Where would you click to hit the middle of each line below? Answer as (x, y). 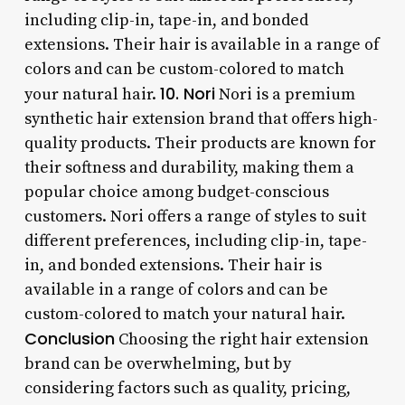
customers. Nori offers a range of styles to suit (195, 216)
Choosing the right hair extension (241, 339)
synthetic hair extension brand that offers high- (201, 118)
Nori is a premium (285, 94)
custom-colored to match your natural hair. (184, 314)
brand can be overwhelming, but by (157, 363)
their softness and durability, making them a (189, 167)
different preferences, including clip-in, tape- (195, 240)
